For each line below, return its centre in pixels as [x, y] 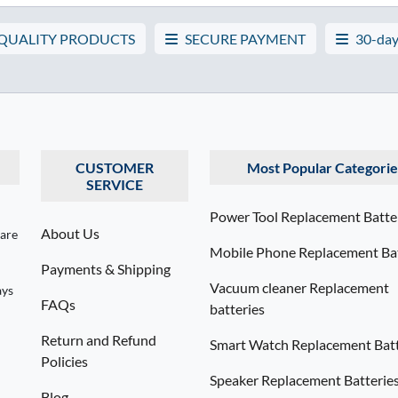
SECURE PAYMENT [245, 38]
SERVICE [115, 184]
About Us [70, 233]
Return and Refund [99, 339]
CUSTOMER [115, 167]
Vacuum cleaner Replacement [299, 287]
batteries [237, 308]
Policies [64, 361]
